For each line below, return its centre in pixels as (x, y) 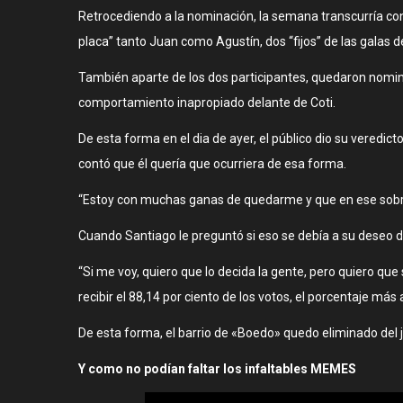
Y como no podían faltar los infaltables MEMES (217, 368)
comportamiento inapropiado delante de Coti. (207, 102)
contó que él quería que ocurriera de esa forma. (212, 163)
